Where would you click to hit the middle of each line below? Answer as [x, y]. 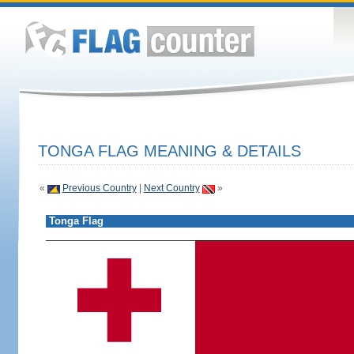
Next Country [171, 188]
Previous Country [99, 188]
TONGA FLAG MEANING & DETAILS [169, 151]
